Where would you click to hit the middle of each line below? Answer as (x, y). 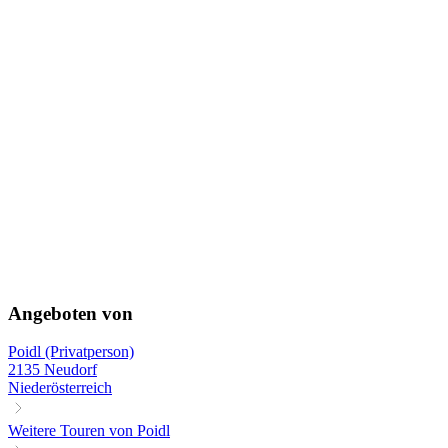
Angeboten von (70, 313)
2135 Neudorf (52, 370)
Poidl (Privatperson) (71, 352)
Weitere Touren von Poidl (89, 431)
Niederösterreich (60, 388)
